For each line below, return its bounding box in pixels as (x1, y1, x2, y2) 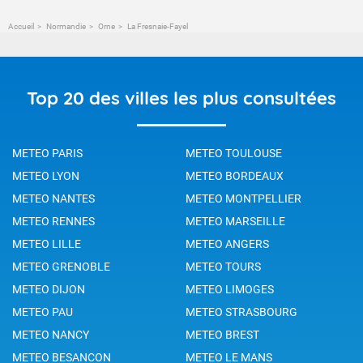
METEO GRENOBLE (12, 259, 110, 273)
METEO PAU (12, 305, 73, 318)
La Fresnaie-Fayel (126, 21, 188, 31)
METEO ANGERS (186, 237, 269, 250)
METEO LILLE (12, 237, 81, 250)
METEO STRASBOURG (186, 305, 297, 318)
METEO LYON (12, 169, 79, 182)
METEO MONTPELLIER (186, 191, 301, 205)
